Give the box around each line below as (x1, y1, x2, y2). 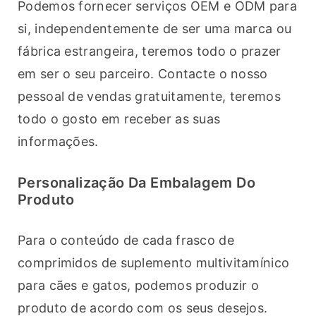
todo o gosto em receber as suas (18, 111, 221, 127)
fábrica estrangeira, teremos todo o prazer (18, 44, 281, 59)
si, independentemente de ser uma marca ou (18, 21, 292, 37)
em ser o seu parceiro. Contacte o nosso (18, 66, 268, 82)
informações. (18, 134, 99, 150)
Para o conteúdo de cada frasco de (18, 233, 234, 248)
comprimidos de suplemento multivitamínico (18, 255, 290, 271)
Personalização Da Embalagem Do (18, 174, 255, 192)
